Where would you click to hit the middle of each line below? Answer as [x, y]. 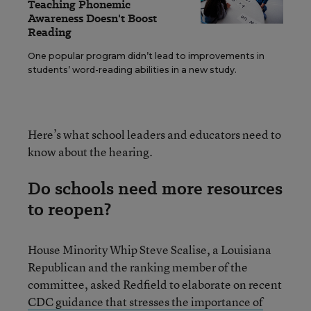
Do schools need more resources [155, 188]
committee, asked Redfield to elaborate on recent [155, 284]
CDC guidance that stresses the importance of [145, 302]
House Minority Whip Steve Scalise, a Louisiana [150, 250]
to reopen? [69, 209]
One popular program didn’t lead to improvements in [146, 56]
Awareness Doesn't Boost [92, 18]
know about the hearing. [90, 152]
